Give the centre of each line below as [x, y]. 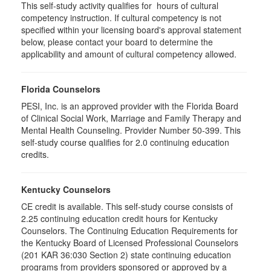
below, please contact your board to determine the [117, 42]
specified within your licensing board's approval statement [131, 30]
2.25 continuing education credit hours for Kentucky [119, 218]
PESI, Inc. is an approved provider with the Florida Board [130, 106]
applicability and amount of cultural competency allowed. [129, 54]
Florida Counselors [61, 89]
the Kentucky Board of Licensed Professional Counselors [130, 243]
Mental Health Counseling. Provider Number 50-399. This [131, 130]
